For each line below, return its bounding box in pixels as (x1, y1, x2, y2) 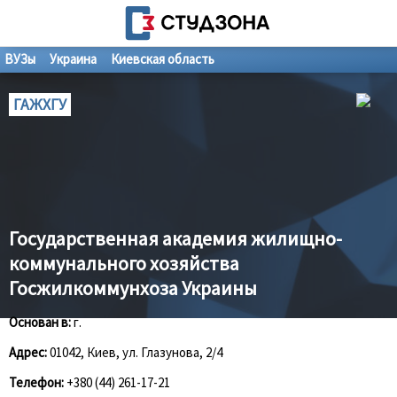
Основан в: (9, 314, 71, 331)
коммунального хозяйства (9, 251, 239, 276)
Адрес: (9, 344, 47, 361)
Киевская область (111, 51, 214, 67)
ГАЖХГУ (13, 95, 66, 114)
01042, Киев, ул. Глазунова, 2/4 (47, 344, 222, 361)
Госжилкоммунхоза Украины (9, 276, 257, 300)
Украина (50, 51, 97, 67)
